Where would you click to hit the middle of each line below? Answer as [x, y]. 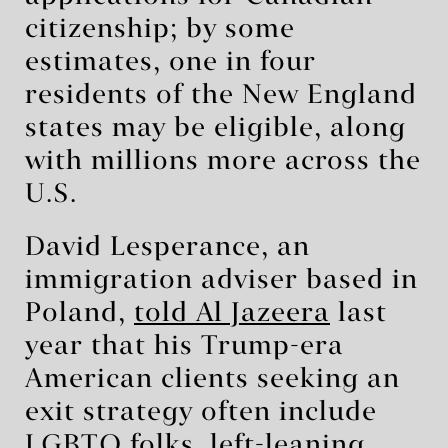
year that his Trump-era [184, 346]
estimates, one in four [170, 62]
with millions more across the [223, 161]
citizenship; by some [160, 29]
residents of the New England [221, 95]
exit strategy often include [201, 412]
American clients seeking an [212, 379]
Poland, [79, 313]
